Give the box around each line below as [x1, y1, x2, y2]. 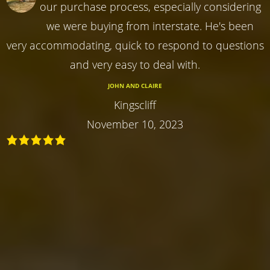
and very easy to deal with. [70, 57, 200, 72]
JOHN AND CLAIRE [108, 81, 162, 90]
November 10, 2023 [87, 116, 183, 131]
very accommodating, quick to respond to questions [6, 37, 264, 52]
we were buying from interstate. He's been [46, 18, 254, 33]
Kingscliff [114, 97, 156, 112]
